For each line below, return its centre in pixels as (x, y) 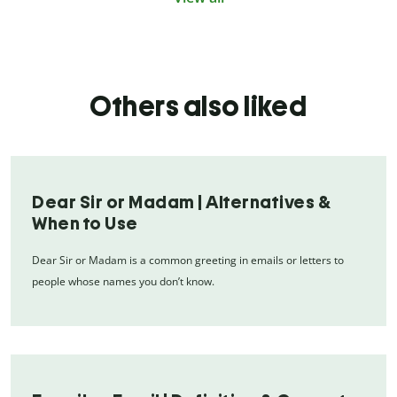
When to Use (85, 223)
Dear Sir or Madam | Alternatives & (181, 202)
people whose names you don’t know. (123, 281)
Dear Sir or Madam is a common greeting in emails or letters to (188, 260)
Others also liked (198, 106)
